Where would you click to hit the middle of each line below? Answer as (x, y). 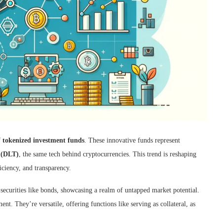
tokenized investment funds (43, 140)
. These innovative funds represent (132, 140)
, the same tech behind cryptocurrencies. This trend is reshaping (108, 154)
